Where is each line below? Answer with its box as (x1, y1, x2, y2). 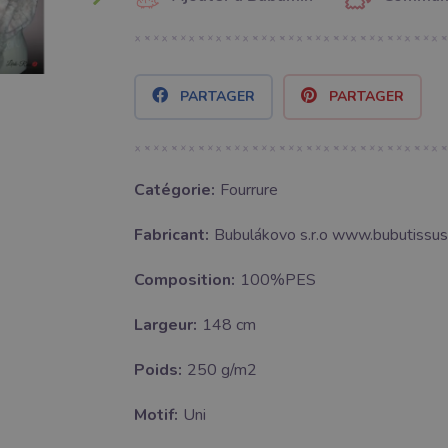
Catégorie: (133, 179, 215, 202)
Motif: (133, 404, 178, 427)
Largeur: (133, 314, 197, 337)
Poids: (133, 359, 182, 382)
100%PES (239, 269, 316, 292)
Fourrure (219, 179, 278, 202)
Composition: (133, 269, 235, 292)
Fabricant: (133, 224, 209, 247)
